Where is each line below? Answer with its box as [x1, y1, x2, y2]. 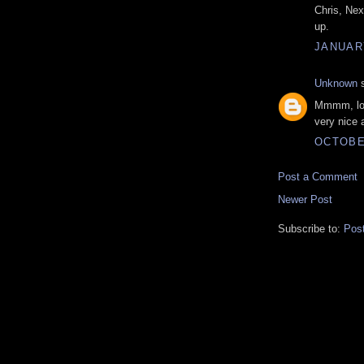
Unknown [314, 77, 357, 90]
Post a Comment [278, 171, 357, 184]
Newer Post [278, 193, 332, 206]
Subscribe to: [278, 223, 344, 236]
